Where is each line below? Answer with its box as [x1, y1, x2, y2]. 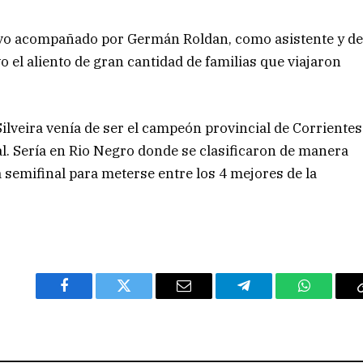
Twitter [122, 290, 165, 305]
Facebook [62, 290, 120, 305]
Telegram [242, 290, 298, 305]
